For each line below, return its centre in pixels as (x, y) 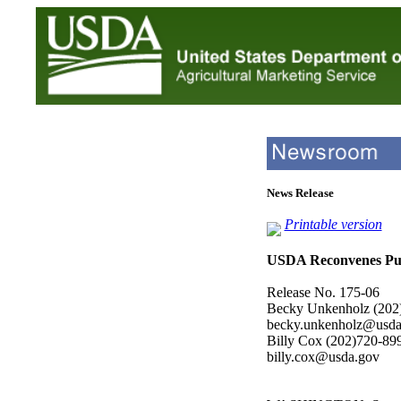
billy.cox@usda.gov (323, 357)
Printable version (333, 224)
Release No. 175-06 (323, 292)
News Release (300, 193)
